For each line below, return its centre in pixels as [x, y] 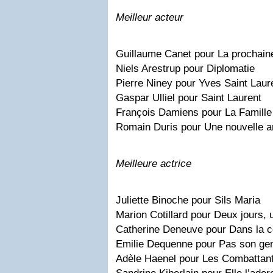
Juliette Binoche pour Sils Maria [188, 200]
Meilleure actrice [154, 163]
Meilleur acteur [150, 17]
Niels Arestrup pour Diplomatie [185, 68]
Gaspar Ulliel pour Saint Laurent [189, 97]
